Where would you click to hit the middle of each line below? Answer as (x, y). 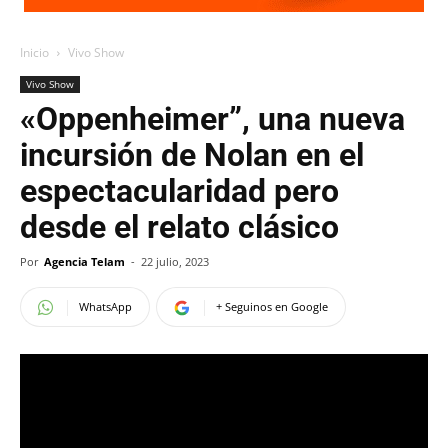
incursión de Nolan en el (192, 155)
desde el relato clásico (179, 227)
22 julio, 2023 (175, 261)
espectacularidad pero (179, 191)
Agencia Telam (84, 261)
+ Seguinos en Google (272, 306)
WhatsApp (105, 306)
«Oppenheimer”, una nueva (212, 119)
